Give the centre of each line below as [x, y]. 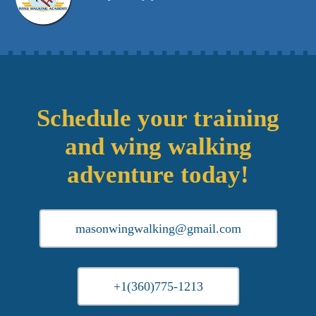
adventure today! [158, 175]
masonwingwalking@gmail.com [158, 229]
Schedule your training [158, 119]
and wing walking [158, 147]
